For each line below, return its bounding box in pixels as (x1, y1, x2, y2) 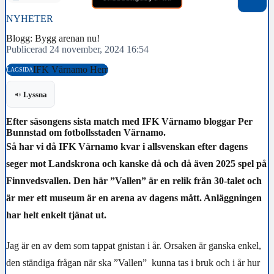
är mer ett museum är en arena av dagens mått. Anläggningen (6, 193, 262, 204)
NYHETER (6, 13, 53, 24)
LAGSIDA (7, 66, 33, 73)
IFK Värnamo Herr (33, 64, 108, 75)
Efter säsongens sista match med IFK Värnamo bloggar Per (6, 116, 253, 127)
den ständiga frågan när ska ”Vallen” (6, 257, 147, 268)
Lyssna (23, 89, 48, 99)
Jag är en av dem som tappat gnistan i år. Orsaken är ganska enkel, (6, 240, 261, 251)
